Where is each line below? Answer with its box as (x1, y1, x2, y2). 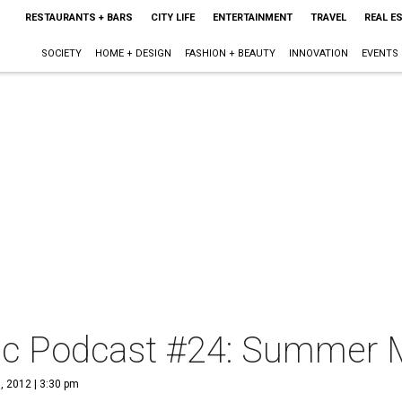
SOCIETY (40, 48, 82, 59)
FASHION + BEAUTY (184, 48, 275, 59)
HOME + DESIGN (94, 48, 171, 59)
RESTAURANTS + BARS (24, 12, 133, 23)
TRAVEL (310, 12, 346, 23)
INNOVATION (288, 48, 348, 59)
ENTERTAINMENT (212, 12, 293, 23)
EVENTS (361, 48, 398, 59)
